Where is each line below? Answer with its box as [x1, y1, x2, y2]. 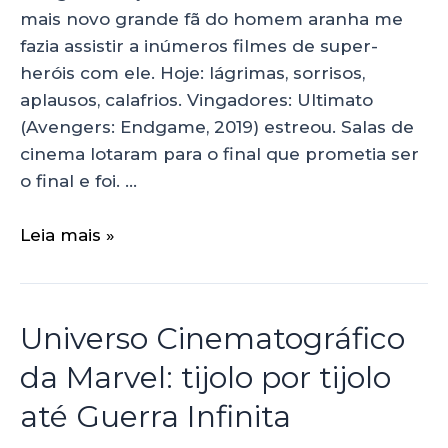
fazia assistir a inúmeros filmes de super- [20, 35, 378, 56]
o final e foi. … [20, 170, 137, 191]
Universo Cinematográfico [20, 320, 405, 358]
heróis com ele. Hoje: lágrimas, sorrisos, [20, 62, 365, 83]
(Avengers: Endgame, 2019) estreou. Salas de [20, 116, 414, 137]
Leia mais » [20, 225, 115, 246]
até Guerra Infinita [20, 398, 291, 436]
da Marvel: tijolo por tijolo [20, 359, 391, 397]
